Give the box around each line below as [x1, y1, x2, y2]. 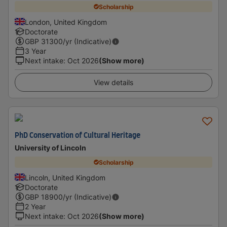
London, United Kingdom [25, 18, 107, 26]
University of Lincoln [15, 143, 86, 152]
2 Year [25, 202, 46, 211]
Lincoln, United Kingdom [25, 173, 105, 182]
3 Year [25, 47, 46, 55]
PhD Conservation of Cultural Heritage [15, 132, 140, 139]
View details [94, 78, 133, 87]
